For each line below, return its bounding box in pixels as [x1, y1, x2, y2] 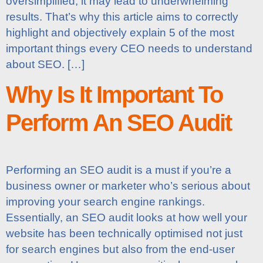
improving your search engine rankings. [6, 195, 205, 208]
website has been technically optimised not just [6, 227, 242, 240]
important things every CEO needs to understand [6, 42, 252, 55]
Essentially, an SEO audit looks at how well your [6, 211, 247, 224]
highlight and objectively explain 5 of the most [6, 26, 234, 39]
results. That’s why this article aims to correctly [6, 10, 238, 23]
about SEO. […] [6, 58, 85, 70]
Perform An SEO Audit [6, 109, 231, 136]
